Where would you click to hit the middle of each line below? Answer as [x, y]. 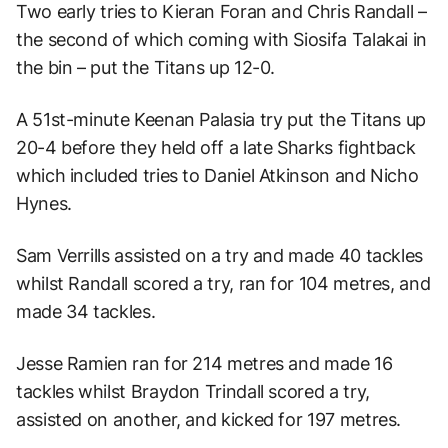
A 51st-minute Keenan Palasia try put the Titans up [221, 119]
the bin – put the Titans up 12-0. [146, 67]
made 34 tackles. [86, 311]
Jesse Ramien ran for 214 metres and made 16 [204, 363]
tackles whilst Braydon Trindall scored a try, [193, 391]
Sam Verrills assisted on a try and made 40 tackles [220, 255]
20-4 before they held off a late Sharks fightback [216, 147]
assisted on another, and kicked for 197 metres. [209, 419]
